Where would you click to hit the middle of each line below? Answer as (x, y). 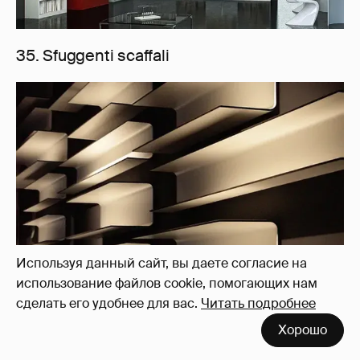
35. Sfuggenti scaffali (93, 56)
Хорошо (303, 330)
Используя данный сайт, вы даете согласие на (162, 263)
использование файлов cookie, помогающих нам (167, 283)
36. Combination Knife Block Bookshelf (158, 331)
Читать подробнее (258, 303)
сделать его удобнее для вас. (107, 303)
